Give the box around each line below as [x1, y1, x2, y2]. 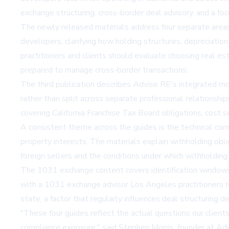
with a [20, 178, 44, 190]
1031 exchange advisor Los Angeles [44, 178, 176, 190]
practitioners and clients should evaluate [20, 50, 168, 61]
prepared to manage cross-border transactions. [20, 64, 188, 76]
